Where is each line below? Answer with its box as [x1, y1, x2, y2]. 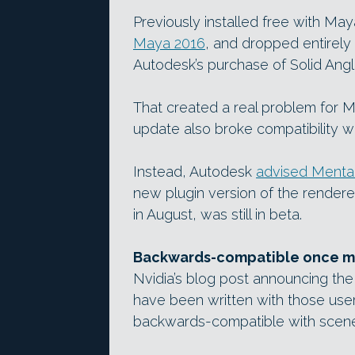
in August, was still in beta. [133, 205, 302, 223]
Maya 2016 [133, 34, 205, 52]
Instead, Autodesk [133, 162, 256, 180]
